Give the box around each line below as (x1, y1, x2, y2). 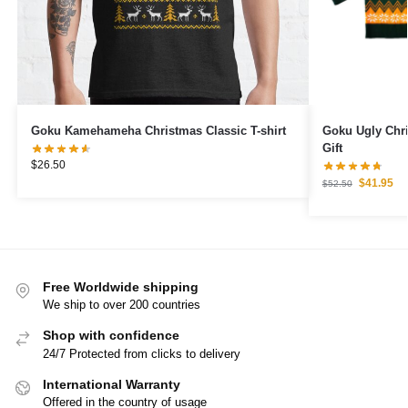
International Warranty (43, 376, 180, 392)
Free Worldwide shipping (43, 279, 199, 294)
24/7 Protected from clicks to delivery (43, 346, 240, 361)
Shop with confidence (43, 328, 179, 343)
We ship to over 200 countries (43, 298, 200, 312)
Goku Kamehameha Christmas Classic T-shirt (30, 123, 286, 138)
